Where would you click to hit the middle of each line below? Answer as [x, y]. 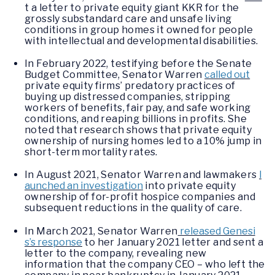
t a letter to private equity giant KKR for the [132, 7]
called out [227, 75]
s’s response [53, 242]
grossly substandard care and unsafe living [128, 18]
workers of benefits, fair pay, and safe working [138, 108]
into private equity [189, 186]
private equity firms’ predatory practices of [130, 86]
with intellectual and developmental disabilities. [141, 41]
